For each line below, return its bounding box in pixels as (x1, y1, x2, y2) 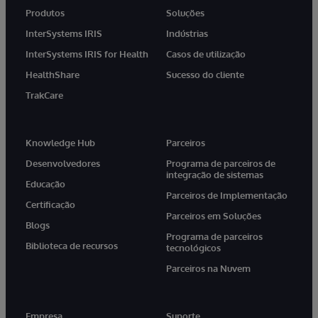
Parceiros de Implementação (166, 189, 287, 201)
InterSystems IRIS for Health (26, 48, 148, 60)
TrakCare (26, 89, 63, 101)
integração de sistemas (166, 168, 263, 180)
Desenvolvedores (26, 157, 100, 169)
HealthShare (26, 68, 79, 80)
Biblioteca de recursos (26, 239, 118, 251)
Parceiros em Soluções (166, 209, 261, 221)
